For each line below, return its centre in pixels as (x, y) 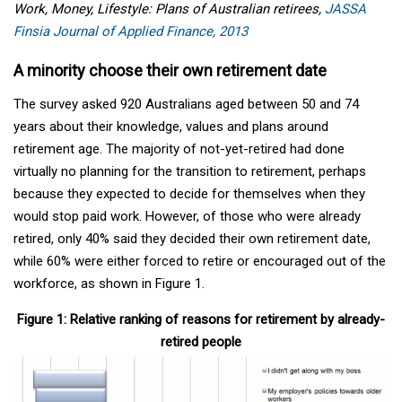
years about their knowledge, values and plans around (171, 126)
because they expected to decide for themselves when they (189, 193)
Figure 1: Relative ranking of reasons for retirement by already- (201, 319)
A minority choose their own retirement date (170, 70)
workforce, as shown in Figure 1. (109, 283)
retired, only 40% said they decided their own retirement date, (192, 238)
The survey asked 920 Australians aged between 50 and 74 (186, 104)
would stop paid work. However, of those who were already (187, 216)
